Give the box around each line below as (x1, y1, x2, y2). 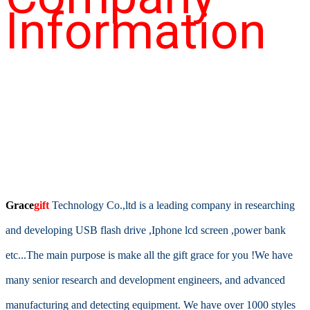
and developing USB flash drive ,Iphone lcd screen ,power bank (6, 224, 286, 236)
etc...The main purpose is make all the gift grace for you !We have (6, 248, 293, 261)
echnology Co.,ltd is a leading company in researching (58, 199, 295, 211)
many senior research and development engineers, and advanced (6, 273, 286, 286)
